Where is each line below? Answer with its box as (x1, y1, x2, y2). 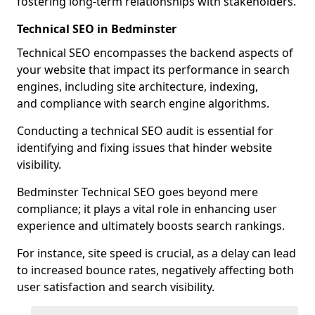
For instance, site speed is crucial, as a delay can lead (17, 245, 296, 261)
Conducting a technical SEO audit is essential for (17, 123, 274, 139)
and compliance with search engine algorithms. (17, 96, 269, 111)
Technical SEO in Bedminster (17, 21, 176, 37)
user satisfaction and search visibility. (17, 279, 214, 295)
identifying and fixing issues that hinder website (17, 140, 272, 155)
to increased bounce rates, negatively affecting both (17, 262, 294, 278)
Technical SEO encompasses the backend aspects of (17, 45, 293, 60)
